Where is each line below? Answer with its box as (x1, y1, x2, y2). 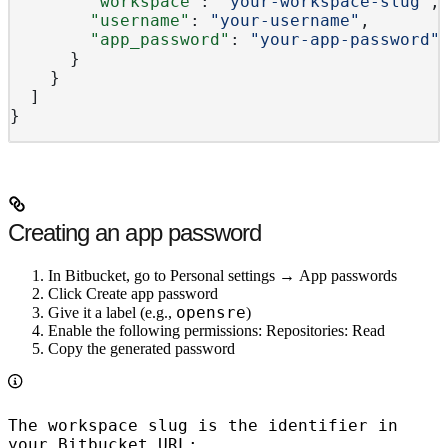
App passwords (299, 266, 397, 284)
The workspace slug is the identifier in (8, 415, 398, 435)
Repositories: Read (266, 321, 385, 339)
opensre (176, 302, 246, 322)
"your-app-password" (250, 29, 440, 49)
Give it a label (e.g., (48, 303, 176, 321)
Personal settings (170, 266, 275, 284)
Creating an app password (8, 218, 261, 246)
